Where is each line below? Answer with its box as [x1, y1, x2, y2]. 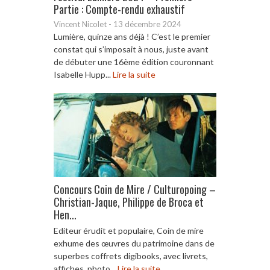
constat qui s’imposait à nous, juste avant [54, 43, 209, 54]
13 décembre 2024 [113, 19, 181, 29]
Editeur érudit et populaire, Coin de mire [54, 225, 204, 236]
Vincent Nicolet [54, 19, 107, 29]
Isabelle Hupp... [54, 69, 113, 80]
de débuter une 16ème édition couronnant [54, 56, 214, 67]
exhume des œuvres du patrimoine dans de [54, 237, 215, 248]
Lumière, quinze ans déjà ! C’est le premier [54, 31, 210, 42]
